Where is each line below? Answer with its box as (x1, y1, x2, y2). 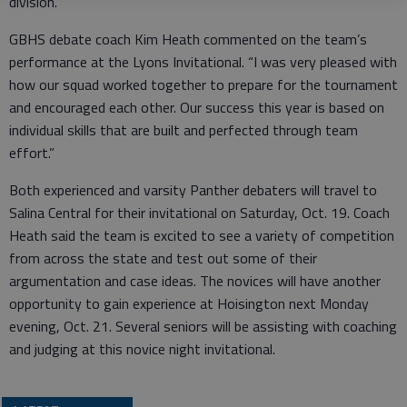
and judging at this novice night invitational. (9, 337, 275, 360)
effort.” (9, 141, 55, 164)
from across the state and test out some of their (9, 246, 317, 269)
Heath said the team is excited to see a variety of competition (9, 223, 394, 246)
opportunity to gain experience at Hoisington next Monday (9, 292, 369, 314)
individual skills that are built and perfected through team (9, 118, 358, 141)
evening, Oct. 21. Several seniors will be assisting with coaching (9, 314, 397, 337)
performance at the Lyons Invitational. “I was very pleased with (9, 50, 397, 73)
